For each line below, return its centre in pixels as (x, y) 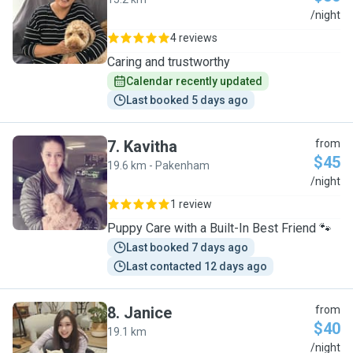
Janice (148, 313)
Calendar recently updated (194, 81)
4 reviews (194, 38)
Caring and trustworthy (169, 62)
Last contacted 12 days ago (197, 266)
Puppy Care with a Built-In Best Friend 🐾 (219, 228)
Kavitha (150, 147)
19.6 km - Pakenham (158, 165)
